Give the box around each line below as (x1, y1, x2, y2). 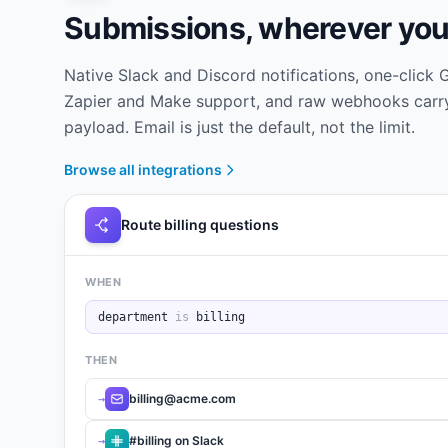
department (98, 310, 168, 324)
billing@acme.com (129, 391, 236, 406)
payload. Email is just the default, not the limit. (64, 117, 415, 137)
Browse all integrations (64, 161, 222, 178)
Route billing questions (121, 216, 279, 233)
